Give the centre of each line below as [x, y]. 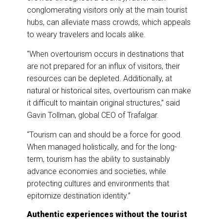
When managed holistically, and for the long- [102, 147]
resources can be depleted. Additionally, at [99, 79]
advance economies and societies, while [97, 172]
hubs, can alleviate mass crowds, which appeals [109, 22]
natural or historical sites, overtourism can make [109, 91]
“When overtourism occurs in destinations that [105, 54]
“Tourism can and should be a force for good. [105, 135]
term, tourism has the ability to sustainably [99, 159]
